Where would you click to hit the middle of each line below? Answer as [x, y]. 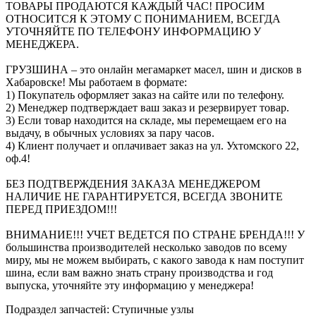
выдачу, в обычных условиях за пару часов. [110, 133]
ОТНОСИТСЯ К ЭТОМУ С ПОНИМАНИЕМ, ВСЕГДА [143, 18]
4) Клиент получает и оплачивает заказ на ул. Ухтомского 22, [152, 145]
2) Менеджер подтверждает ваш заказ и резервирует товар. [147, 107]
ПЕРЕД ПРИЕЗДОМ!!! [61, 209]
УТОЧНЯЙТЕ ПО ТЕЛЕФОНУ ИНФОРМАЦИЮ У [133, 31]
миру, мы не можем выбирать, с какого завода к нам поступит [155, 260]
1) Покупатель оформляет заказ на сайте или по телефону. [145, 95]
